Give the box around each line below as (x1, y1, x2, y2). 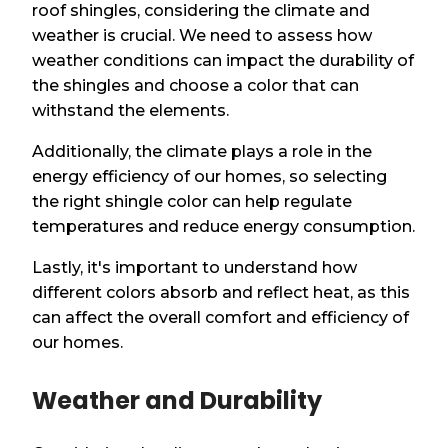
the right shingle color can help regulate (32, 192, 353, 212)
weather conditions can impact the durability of (32, 51, 415, 71)
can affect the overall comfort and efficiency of (32, 308, 410, 328)
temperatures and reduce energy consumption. (32, 217, 416, 237)
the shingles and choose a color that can (32, 76, 360, 96)
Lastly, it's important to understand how (32, 258, 358, 278)
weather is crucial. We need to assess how (32, 26, 373, 46)
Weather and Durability (32, 384, 323, 418)
